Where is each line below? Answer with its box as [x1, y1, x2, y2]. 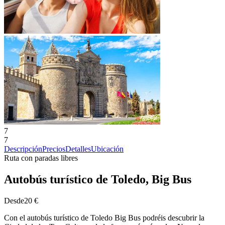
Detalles [65, 144, 91, 153]
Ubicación [91, 144, 124, 153]
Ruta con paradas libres [4, 153, 78, 162]
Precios [42, 144, 65, 153]
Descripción [4, 144, 42, 153]
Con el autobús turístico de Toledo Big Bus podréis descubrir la [4, 213, 204, 222]
